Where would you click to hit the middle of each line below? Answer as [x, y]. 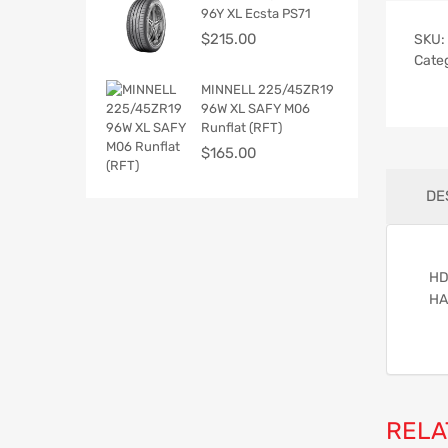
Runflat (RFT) [241, 127]
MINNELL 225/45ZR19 [267, 89]
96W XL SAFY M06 [255, 108]
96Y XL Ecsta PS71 [256, 13]
